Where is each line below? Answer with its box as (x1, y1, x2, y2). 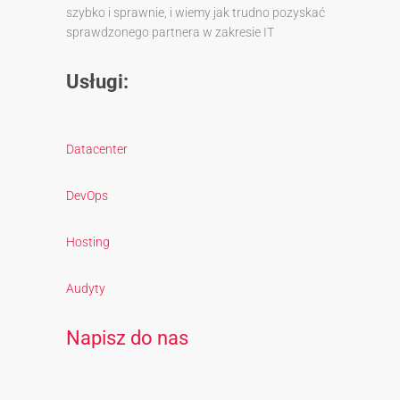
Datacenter (66, 141, 128, 156)
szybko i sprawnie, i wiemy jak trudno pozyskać (66, 4, 325, 20)
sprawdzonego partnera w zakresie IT (66, 24, 274, 39)
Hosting (66, 234, 110, 249)
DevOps (66, 187, 108, 203)
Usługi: (66, 70, 129, 93)
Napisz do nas (66, 326, 188, 349)
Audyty (66, 280, 105, 296)
